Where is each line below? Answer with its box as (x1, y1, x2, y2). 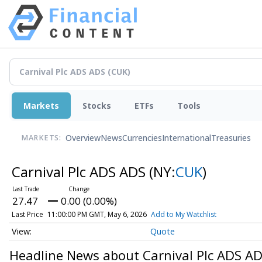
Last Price (11, 209, 43, 219)
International (162, 132, 211, 144)
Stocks (82, 99, 111, 111)
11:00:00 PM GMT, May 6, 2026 (47, 209, 147, 219)
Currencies (122, 132, 162, 144)
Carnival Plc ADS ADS (11, 161, 149, 181)
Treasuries (211, 132, 251, 144)
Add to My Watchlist (150, 209, 216, 219)
